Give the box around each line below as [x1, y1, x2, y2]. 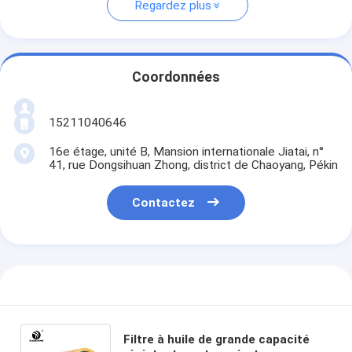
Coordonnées [132, 69, 220, 86]
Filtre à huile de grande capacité [123, 332, 310, 346]
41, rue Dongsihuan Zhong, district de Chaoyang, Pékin [48, 157, 338, 172]
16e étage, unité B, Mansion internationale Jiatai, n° [48, 144, 324, 159]
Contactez [132, 196, 196, 211]
